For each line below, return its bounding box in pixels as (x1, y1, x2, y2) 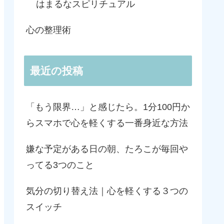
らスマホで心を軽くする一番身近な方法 (26, 118, 188, 128)
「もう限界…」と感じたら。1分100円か (26, 102, 190, 112)
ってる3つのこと (26, 160, 94, 170)
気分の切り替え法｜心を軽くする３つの (26, 186, 188, 196)
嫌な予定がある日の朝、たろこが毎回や (26, 144, 188, 154)
